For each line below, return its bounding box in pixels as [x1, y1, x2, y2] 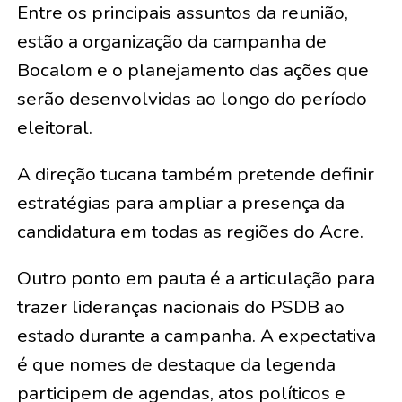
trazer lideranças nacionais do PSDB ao [16, 293, 345, 319]
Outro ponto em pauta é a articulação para [16, 265, 375, 291]
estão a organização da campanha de [16, 28, 327, 54]
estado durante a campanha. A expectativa [16, 322, 376, 348]
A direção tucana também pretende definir [16, 161, 374, 187]
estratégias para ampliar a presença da [16, 189, 345, 215]
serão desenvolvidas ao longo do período [16, 85, 367, 111]
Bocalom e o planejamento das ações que [16, 57, 369, 83]
